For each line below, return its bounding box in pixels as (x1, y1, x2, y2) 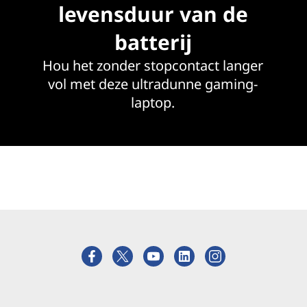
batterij (114, 28, 192, 56)
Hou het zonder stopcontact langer (42, 56, 264, 75)
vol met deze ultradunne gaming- (48, 75, 258, 93)
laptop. (131, 93, 175, 112)
